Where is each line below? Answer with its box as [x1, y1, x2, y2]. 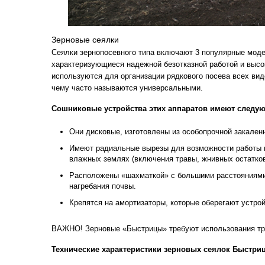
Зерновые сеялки [51, 35, 119, 44]
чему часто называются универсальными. [51, 83, 203, 92]
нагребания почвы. [69, 182, 136, 190]
